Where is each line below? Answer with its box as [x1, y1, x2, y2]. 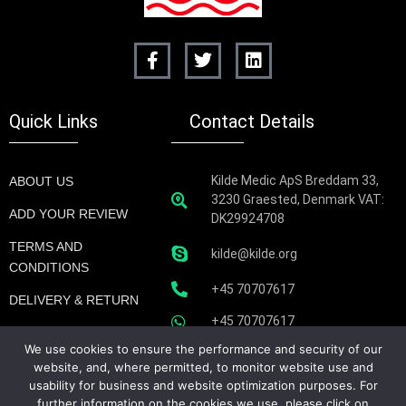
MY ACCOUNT [9, 325, 93, 341]
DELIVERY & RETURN [9, 293, 139, 308]
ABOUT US [9, 174, 73, 189]
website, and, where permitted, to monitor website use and [33, 360, 373, 374]
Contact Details [189, 111, 315, 133]
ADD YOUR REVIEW [9, 207, 128, 222]
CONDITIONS [9, 260, 89, 275]
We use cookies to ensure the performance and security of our [24, 342, 382, 356]
